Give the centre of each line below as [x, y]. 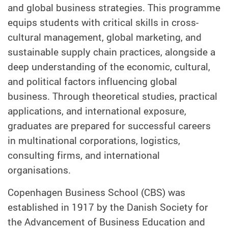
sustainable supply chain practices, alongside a [111, 52]
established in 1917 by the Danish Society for [108, 207]
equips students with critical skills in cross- [103, 22]
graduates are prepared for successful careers [109, 125]
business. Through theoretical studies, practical [112, 96]
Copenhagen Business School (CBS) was [96, 192]
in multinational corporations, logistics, [94, 140]
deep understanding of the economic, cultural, [109, 66]
